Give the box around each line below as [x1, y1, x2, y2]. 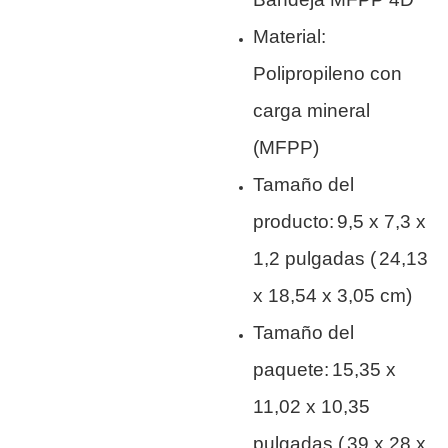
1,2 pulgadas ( [253, 248, 377, 270]
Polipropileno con [253, 63, 403, 85]
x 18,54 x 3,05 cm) [253, 285, 413, 307]
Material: [253, 26, 327, 48]
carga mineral [253, 100, 371, 122]
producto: [253, 211, 335, 233]
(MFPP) [253, 137, 320, 159]
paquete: [253, 359, 330, 381]
